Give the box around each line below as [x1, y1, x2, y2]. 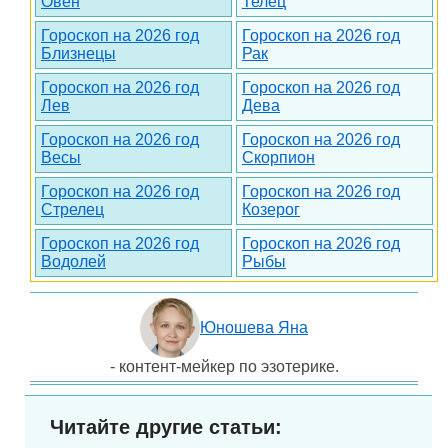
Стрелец [41, 201, 104, 219]
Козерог [242, 201, 300, 219]
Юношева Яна [200, 319, 308, 337]
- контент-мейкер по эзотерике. [109, 358, 339, 376]
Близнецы [41, 45, 116, 63]
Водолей [41, 253, 106, 271]
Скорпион [242, 149, 315, 167]
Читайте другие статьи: [50, 416, 282, 439]
